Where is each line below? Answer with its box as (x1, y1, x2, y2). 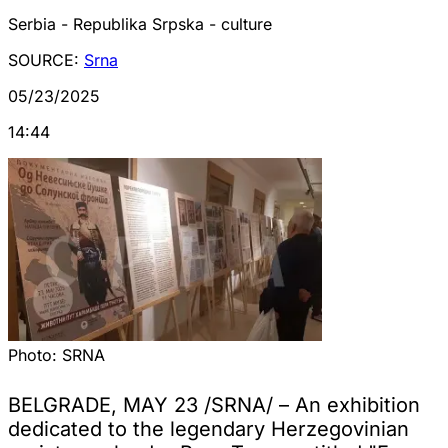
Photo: (8, 344, 62, 365)
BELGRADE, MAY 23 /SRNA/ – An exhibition (8, 392, 420, 417)
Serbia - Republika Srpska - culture (8, 13, 272, 34)
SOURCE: (8, 49, 84, 70)
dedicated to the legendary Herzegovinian (8, 416, 409, 441)
